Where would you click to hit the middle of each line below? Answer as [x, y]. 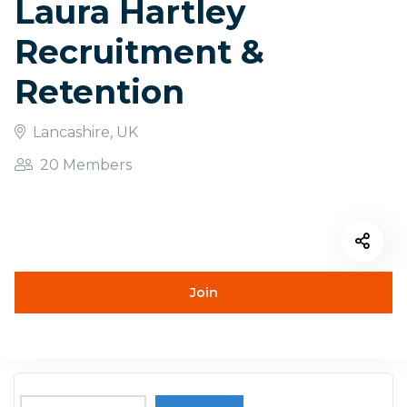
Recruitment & [139, 52]
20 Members [84, 165]
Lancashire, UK [84, 132]
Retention [99, 92]
